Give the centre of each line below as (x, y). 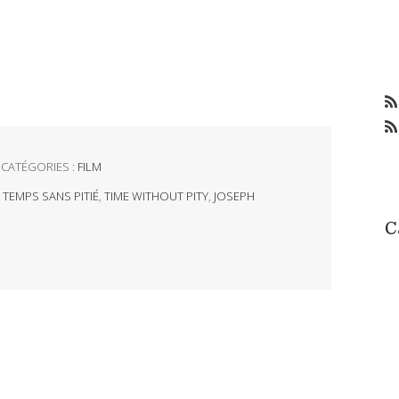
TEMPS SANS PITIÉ (50, 196)
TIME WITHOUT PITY (156, 196)
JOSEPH (234, 196)
